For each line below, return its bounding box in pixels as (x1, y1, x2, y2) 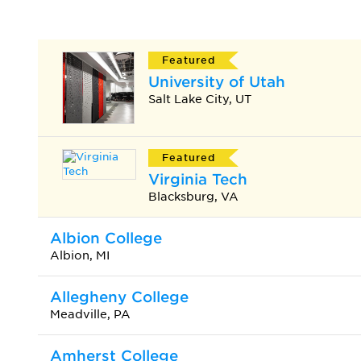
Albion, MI (50, 248, 110, 262)
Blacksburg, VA (148, 189, 239, 203)
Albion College (50, 229, 162, 247)
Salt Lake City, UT (148, 92, 252, 106)
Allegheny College (50, 288, 189, 305)
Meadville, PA (50, 307, 131, 321)
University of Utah (148, 73, 286, 90)
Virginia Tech (148, 170, 248, 188)
